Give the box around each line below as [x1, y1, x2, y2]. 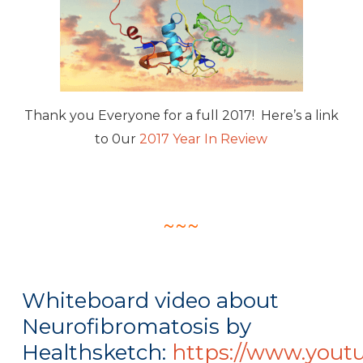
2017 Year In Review [139, 131, 268, 147]
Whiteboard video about [21, 288, 279, 314]
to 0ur [95, 131, 140, 147]
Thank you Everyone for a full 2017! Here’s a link [23, 108, 339, 124]
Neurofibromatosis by [21, 314, 251, 340]
